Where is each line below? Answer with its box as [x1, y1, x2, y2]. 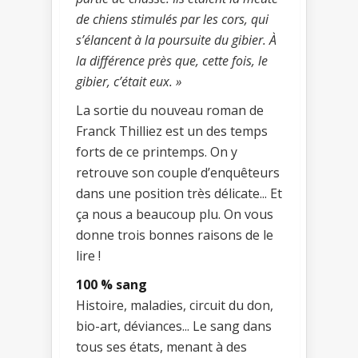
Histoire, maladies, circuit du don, [76, 296, 273, 315]
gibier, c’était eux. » [76, 73, 181, 91]
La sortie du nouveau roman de [76, 101, 264, 120]
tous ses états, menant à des [76, 338, 247, 356]
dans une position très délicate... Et [76, 185, 282, 203]
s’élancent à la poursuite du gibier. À [76, 31, 276, 50]
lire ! [76, 247, 101, 265]
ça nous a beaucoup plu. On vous [76, 205, 273, 224]
